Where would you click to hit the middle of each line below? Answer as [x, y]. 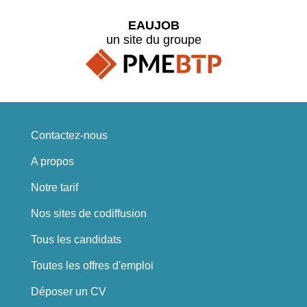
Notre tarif [54, 188]
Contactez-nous [69, 136]
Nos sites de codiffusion [88, 214]
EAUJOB [153, 25]
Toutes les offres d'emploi [92, 266]
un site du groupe [153, 39]
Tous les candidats [76, 240]
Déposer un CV [68, 292]
